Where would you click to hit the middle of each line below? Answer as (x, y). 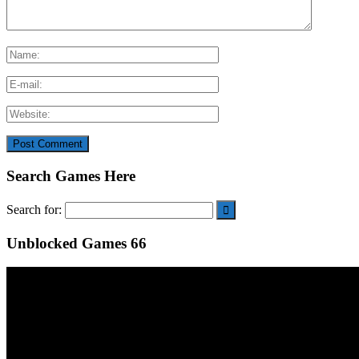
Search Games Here (71, 176)
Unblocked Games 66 (77, 243)
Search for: (34, 209)
